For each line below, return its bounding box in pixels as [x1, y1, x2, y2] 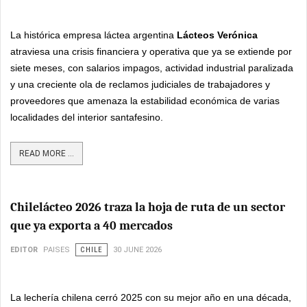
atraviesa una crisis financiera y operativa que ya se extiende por [10, 46, 292, 57]
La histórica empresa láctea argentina [10, 29, 177, 40]
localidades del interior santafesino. [10, 112, 163, 123]
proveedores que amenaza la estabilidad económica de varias [10, 95, 280, 106]
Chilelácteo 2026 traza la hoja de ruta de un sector [10, 200, 285, 214]
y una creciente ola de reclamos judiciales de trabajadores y [10, 79, 270, 90]
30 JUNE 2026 [113, 245, 162, 254]
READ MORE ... [19, 149, 74, 158]
